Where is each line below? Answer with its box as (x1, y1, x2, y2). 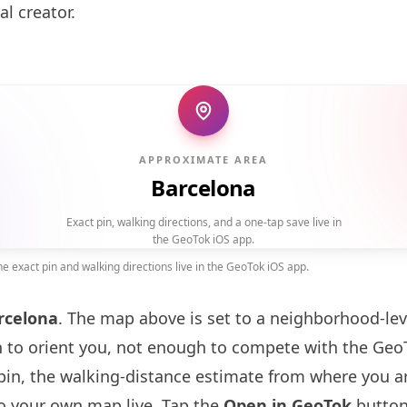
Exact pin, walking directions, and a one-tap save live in (65, 214, 342, 230)
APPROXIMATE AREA (139, 153, 268, 166)
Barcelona (151, 173, 256, 203)
